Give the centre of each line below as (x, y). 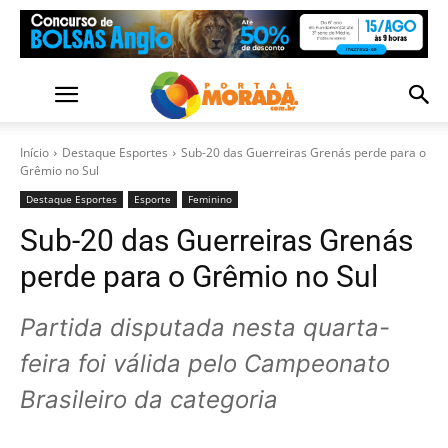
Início (34, 152)
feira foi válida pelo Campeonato (205, 363)
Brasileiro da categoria (149, 399)
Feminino (210, 199)
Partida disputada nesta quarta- (205, 327)
